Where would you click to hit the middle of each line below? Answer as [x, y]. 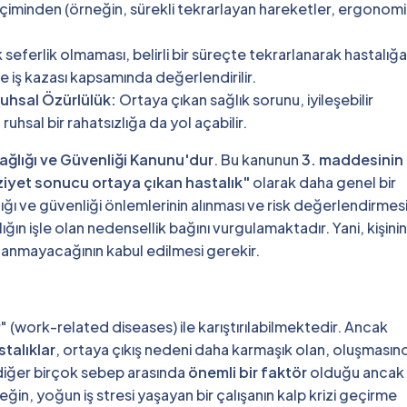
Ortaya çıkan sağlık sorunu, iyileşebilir [245, 99]
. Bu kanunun [258, 159]
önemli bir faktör [248, 372]
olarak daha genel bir [323, 182]
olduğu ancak [356, 372]
